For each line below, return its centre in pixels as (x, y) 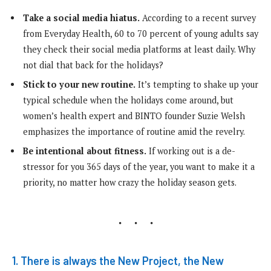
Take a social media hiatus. (81, 18)
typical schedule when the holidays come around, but (128, 100)
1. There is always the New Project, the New (118, 260)
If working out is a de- (191, 151)
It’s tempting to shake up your (197, 85)
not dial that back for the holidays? (93, 65)
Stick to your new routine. (79, 85)
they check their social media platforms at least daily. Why (139, 49)
